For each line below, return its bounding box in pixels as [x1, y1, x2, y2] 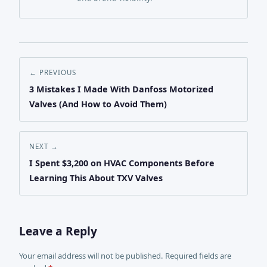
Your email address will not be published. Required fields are [19, 250, 231, 261]
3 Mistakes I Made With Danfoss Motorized [29, 83, 213, 95]
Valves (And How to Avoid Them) [29, 98, 167, 110]
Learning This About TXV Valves [29, 172, 163, 184]
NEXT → [29, 141, 58, 151]
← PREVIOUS [29, 67, 76, 77]
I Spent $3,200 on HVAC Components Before [29, 157, 215, 169]
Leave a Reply [19, 222, 97, 239]
